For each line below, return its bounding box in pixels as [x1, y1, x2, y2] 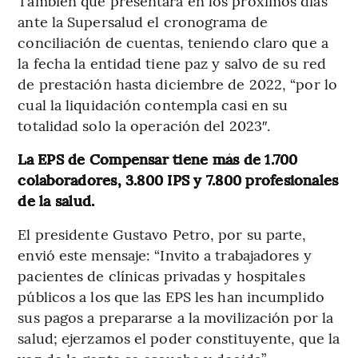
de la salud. [18, 190, 95, 211]
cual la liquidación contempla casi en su [18, 94, 288, 115]
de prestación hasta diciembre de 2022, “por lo [18, 74, 337, 94]
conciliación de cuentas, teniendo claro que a [18, 32, 328, 53]
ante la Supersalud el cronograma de [18, 11, 268, 32]
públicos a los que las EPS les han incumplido [18, 286, 324, 307]
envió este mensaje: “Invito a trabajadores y [18, 245, 312, 265]
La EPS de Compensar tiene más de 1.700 [18, 149, 298, 169]
